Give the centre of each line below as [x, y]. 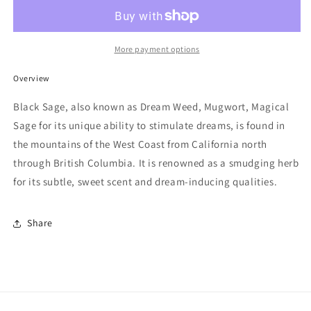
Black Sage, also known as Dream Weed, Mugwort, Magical [151, 106]
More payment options [157, 49]
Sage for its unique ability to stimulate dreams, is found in [150, 125]
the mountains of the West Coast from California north [140, 144]
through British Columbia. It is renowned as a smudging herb [156, 162]
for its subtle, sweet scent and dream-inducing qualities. [145, 181]
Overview [32, 78]
